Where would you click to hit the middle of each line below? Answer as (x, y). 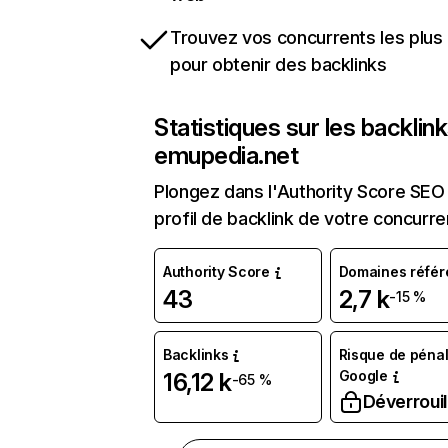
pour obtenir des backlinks (278, 65)
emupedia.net (226, 156)
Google (363, 376)
